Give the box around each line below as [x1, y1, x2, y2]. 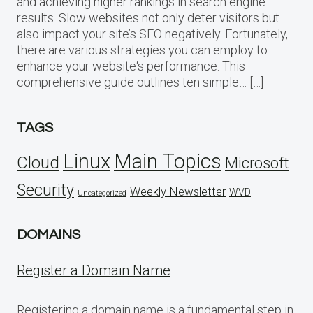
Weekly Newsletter [130, 184, 226, 198]
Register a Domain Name [17, 261, 170, 279]
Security [17, 180, 74, 200]
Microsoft [225, 154, 289, 172]
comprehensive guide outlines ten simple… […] [17, 74, 263, 89]
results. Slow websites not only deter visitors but [17, 10, 279, 25]
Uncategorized [78, 188, 126, 198]
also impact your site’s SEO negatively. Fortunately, [17, 26, 288, 41]
